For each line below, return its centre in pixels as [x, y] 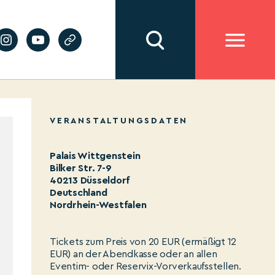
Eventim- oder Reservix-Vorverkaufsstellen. [145, 266]
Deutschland [79, 193]
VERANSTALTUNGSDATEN [119, 121]
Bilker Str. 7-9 [81, 168]
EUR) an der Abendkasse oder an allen [134, 254]
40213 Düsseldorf [90, 180]
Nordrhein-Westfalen [98, 205]
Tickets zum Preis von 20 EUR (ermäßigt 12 [143, 242]
